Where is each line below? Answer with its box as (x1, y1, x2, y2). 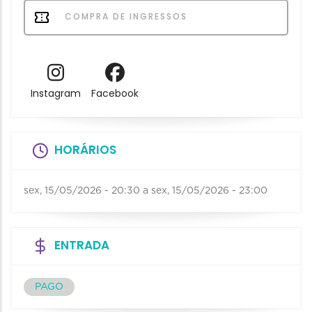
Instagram (30, 86, 81, 101)
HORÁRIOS (54, 141, 116, 158)
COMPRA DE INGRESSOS (61, 10, 187, 22)
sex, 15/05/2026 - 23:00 (151, 185, 267, 196)
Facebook (91, 86, 139, 101)
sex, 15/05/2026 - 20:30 (24, 185, 140, 196)
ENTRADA (54, 236, 109, 253)
